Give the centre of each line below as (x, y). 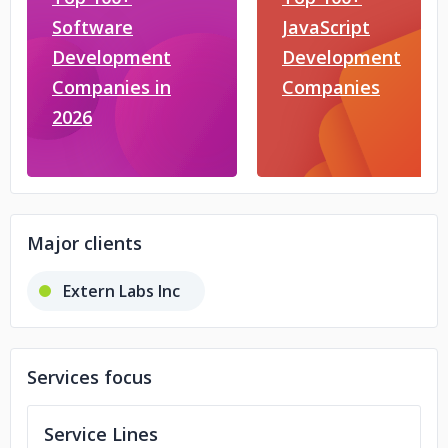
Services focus (89, 377)
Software (92, 27)
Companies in (111, 87)
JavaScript (326, 27)
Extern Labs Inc (121, 291)
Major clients (84, 243)
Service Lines (101, 434)
